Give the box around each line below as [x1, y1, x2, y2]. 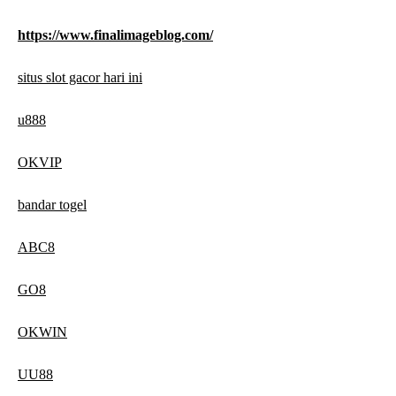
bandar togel [18, 197, 87, 213]
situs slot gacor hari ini [18, 70, 142, 86]
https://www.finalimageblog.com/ [18, 27, 213, 43]
